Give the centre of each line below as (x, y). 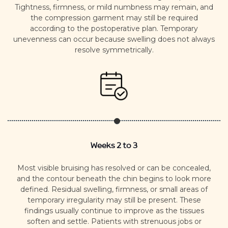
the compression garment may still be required (114, 18)
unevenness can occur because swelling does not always (114, 39)
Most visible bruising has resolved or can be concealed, (114, 168)
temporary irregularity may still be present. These (114, 200)
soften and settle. (59, 221)
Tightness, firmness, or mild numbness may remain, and (114, 7)
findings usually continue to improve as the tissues (114, 210)
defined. (36, 189)
